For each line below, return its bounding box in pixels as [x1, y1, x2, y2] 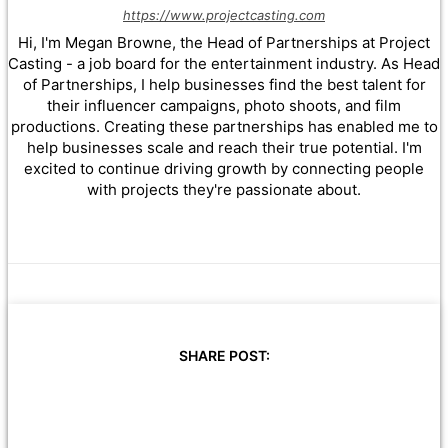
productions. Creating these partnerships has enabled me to [10, 117, 438, 137]
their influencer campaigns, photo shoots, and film [47, 96, 401, 116]
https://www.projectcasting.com [123, 7, 325, 24]
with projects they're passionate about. [87, 180, 361, 200]
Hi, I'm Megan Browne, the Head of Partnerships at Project [18, 33, 430, 53]
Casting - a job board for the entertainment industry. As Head [8, 54, 440, 74]
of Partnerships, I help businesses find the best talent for [22, 75, 426, 95]
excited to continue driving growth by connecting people [24, 159, 424, 179]
